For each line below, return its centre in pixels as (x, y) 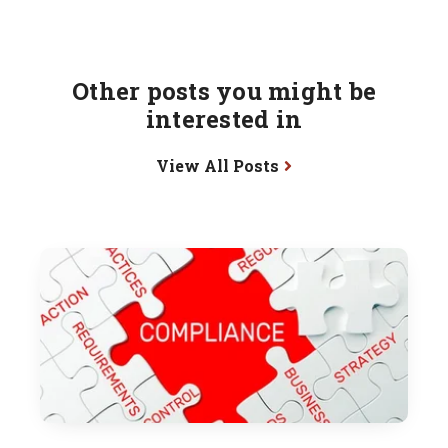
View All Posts (217, 165)
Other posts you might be (224, 91)
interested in (224, 119)
